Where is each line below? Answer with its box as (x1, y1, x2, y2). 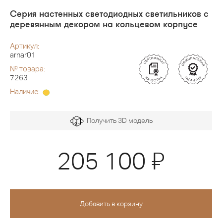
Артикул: (10, 42, 39, 51)
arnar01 (10, 51, 36, 59)
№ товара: (10, 64, 45, 73)
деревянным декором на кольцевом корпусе (10, 18, 198, 30)
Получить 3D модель (83, 116, 153, 125)
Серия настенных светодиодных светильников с (10, 8, 209, 19)
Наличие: (10, 87, 41, 96)
